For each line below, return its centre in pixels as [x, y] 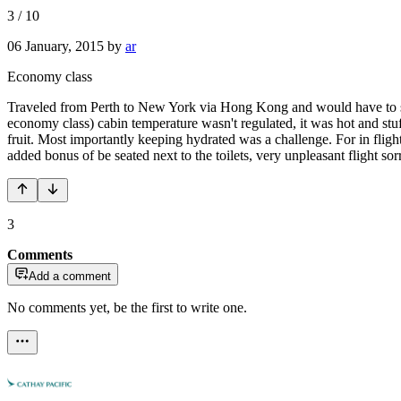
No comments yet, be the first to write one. [127, 307]
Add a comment [70, 276]
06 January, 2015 [55, 46]
